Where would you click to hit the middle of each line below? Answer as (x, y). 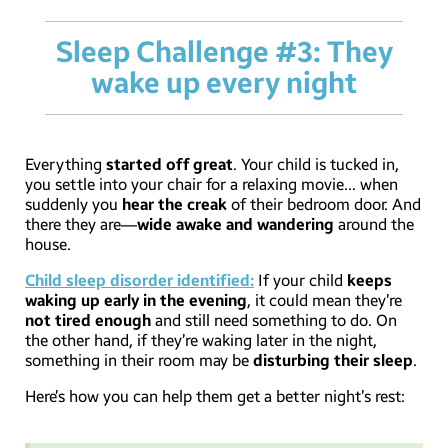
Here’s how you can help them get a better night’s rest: (215, 396)
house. (48, 244)
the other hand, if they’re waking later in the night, (201, 340)
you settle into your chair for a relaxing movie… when (211, 184)
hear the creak (174, 204)
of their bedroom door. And (324, 204)
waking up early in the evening (136, 300)
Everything (65, 164)
